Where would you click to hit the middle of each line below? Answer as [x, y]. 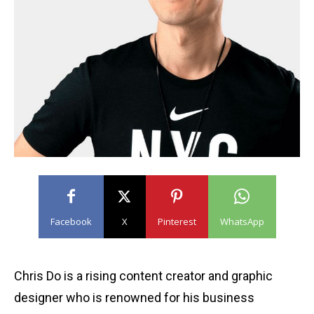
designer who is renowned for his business [134, 298]
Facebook [71, 221]
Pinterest [177, 221]
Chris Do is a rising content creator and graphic [143, 276]
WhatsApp [242, 221]
